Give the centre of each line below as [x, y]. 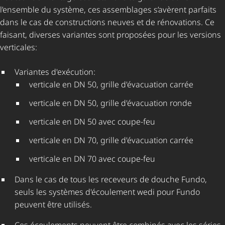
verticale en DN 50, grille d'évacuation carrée [111, 85]
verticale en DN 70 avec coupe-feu [92, 159]
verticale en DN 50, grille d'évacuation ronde [110, 103]
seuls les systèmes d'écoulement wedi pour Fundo [107, 192]
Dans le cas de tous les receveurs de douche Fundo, [110, 180]
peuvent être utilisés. [53, 205]
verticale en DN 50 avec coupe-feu [92, 122]
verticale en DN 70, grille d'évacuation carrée [111, 140]
